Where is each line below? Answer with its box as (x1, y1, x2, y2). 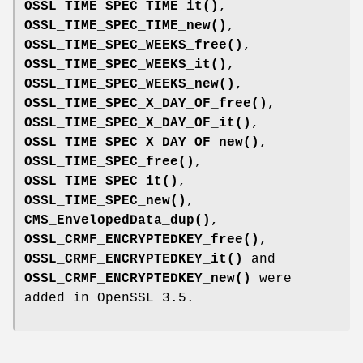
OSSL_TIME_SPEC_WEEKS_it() (24, 57, 227, 72)
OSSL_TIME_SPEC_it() (24, 173, 178, 189)
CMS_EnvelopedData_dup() (24, 212, 211, 228)
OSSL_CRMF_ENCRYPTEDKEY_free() (24, 232, 259, 247)
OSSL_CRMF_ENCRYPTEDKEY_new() (24, 271, 251, 286)
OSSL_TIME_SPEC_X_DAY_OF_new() (24, 135, 259, 150)
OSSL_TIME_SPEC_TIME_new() (24, 18, 227, 33)
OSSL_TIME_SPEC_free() (24, 154, 194, 169)
